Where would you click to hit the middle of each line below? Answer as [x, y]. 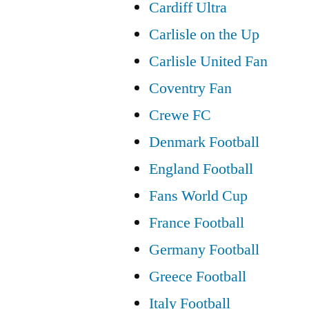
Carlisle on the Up [205, 34]
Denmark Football [205, 142]
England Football [201, 169]
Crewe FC [180, 115]
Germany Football [205, 249]
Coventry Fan [191, 88]
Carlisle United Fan [209, 61]
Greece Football [198, 276]
